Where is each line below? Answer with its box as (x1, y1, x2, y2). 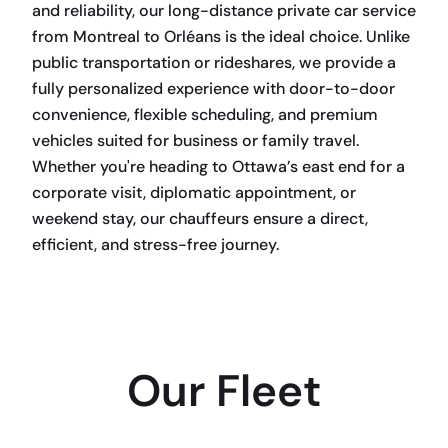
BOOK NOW (32, 260, 116, 280)
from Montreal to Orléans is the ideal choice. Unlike (32, 26, 410, 47)
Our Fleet (126, 362, 322, 420)
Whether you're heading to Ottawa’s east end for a (32, 156, 405, 177)
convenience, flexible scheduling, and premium (32, 104, 378, 125)
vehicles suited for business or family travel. (32, 130, 359, 151)
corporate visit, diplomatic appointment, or (32, 182, 356, 203)
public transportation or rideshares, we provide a (32, 52, 396, 73)
